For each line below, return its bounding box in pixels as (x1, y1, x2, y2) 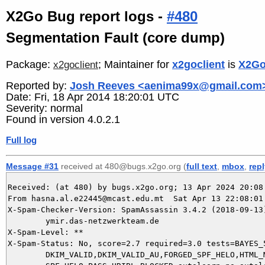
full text (186, 161, 217, 171)
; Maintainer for (98, 58, 172, 70)
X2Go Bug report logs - (6, 8, 167, 24)
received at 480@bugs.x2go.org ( (59, 161, 186, 171)
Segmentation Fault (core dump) (6, 30, 225, 46)
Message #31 (6, 161, 59, 171)
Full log (6, 135, 37, 146)
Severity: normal (6, 102, 83, 115)
